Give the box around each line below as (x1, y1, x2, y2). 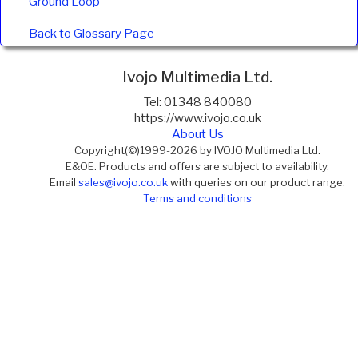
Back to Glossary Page (29, 26, 154, 42)
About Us (171, 126, 224, 141)
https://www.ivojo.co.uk (133, 110, 261, 125)
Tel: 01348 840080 (143, 94, 252, 109)
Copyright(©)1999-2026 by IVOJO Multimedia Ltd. (74, 143, 321, 157)
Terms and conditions (143, 191, 253, 205)
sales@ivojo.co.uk (78, 175, 169, 189)
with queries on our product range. (168, 175, 346, 189)
